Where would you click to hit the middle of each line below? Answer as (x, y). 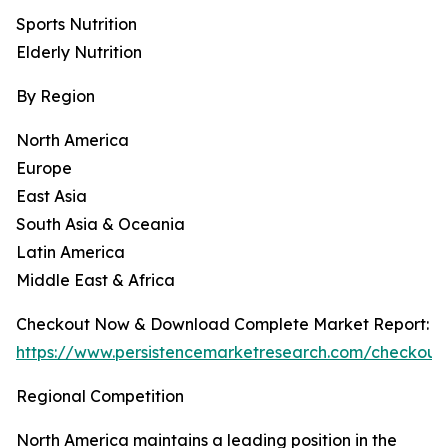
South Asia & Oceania (100, 224)
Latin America (70, 252)
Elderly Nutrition (79, 52)
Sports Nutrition (76, 24)
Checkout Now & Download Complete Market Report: (222, 324)
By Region (55, 96)
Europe (44, 168)
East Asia (51, 196)
